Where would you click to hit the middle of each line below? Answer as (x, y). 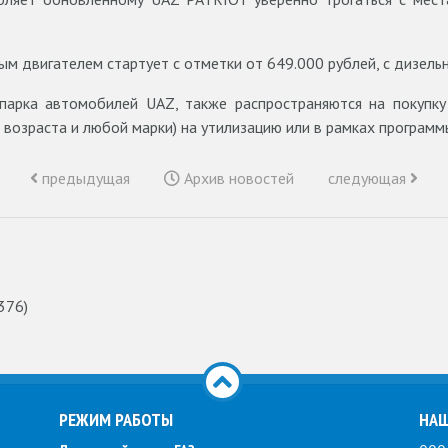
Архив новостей (237, 178)
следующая (369, 178)
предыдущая (84, 178)
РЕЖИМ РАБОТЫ (116, 419)
